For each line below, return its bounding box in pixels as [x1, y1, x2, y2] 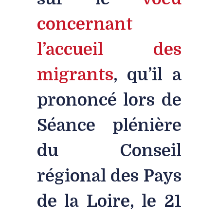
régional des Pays [36, 166, 182, 186]
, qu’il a [113, 65, 182, 85]
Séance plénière [36, 115, 182, 135]
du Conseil [36, 141, 182, 161]
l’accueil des [36, 39, 182, 59]
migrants [36, 65, 113, 85]
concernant [36, 14, 133, 34]
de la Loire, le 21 [36, 191, 182, 211]
